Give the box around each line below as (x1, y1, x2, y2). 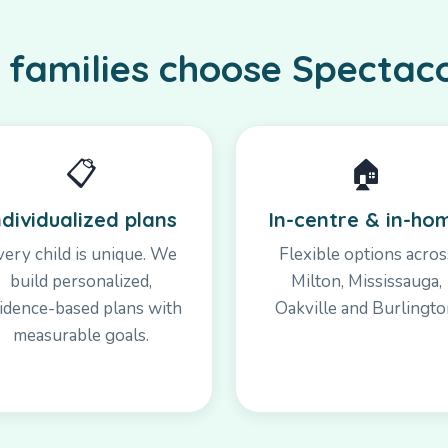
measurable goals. (13, 323, 150, 347)
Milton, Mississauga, (291, 269, 443, 293)
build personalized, (10, 269, 153, 293)
